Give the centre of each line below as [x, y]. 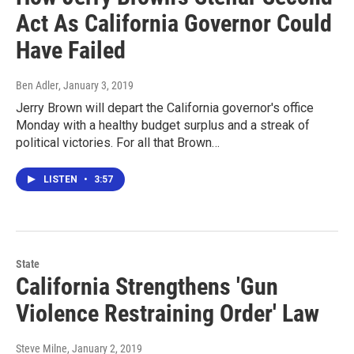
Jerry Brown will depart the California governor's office [165, 107]
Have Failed [71, 50]
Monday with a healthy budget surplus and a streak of [163, 125]
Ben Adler [37, 85]
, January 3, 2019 [96, 85]
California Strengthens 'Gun [147, 286]
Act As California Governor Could [174, 23]
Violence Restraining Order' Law [168, 313]
